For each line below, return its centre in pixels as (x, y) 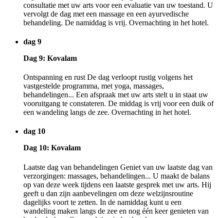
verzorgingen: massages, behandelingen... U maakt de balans (117, 176)
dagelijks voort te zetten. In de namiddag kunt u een (102, 202)
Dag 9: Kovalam (50, 58)
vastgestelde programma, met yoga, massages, (94, 86)
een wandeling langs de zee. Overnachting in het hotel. (107, 112)
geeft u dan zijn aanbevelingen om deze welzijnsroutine (108, 193)
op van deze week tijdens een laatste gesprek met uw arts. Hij (117, 184)
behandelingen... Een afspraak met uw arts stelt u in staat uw (116, 95)
